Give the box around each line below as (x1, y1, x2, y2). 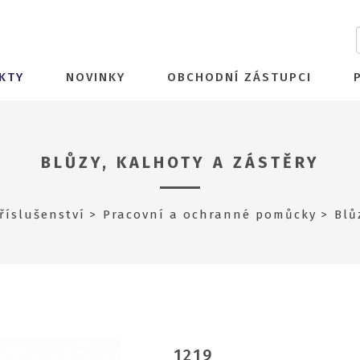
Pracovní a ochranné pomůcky (102, 207, 317, 222)
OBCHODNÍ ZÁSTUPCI (167, 70, 312, 84)
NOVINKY (66, 70, 125, 84)
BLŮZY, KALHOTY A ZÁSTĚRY (40, 153, 320, 172)
